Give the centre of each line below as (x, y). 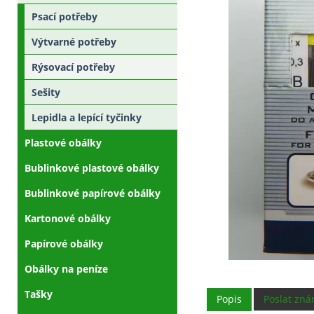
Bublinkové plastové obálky (92, 168)
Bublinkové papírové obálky (93, 193)
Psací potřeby (64, 16)
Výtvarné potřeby (74, 41)
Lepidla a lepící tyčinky (87, 117)
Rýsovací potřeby (73, 67)
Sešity (46, 92)
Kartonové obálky (68, 218)
